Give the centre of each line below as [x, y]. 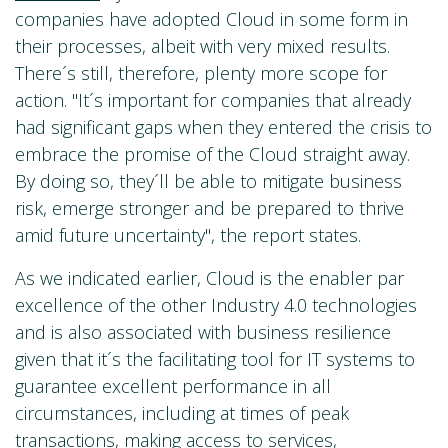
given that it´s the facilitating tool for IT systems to [215, 359]
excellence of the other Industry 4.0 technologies [216, 305]
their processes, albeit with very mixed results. [202, 46]
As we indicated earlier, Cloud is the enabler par [209, 278]
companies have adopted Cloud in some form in [211, 19]
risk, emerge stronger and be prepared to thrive [209, 208]
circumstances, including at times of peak [182, 413]
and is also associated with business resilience [203, 332]
